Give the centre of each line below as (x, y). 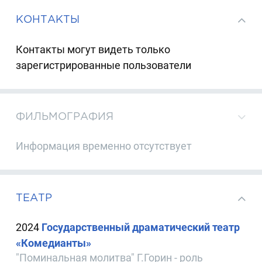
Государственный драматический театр (141, 227)
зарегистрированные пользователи (104, 65)
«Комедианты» (54, 243)
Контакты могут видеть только (93, 49)
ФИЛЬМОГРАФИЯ (65, 116)
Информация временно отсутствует (104, 146)
